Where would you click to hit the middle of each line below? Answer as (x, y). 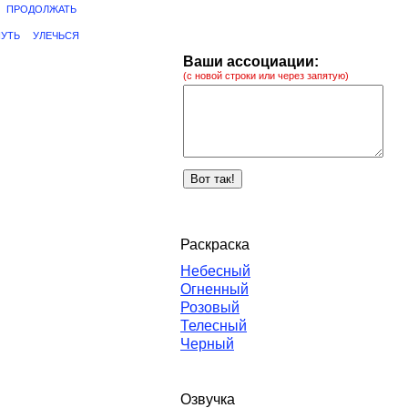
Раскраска (215, 245)
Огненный (214, 289)
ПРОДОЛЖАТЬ (41, 9)
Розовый (210, 307)
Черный (207, 344)
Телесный (214, 326)
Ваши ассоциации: (251, 61)
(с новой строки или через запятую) (266, 76)
